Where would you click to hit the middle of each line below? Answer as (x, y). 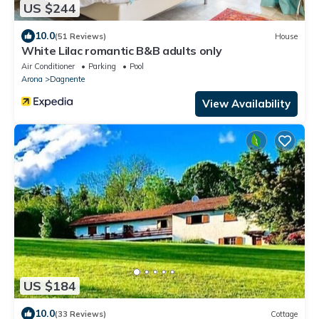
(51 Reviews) (80, 36)
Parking (102, 67)
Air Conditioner (48, 67)
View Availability (246, 104)
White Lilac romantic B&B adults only (122, 51)
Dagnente (67, 79)
